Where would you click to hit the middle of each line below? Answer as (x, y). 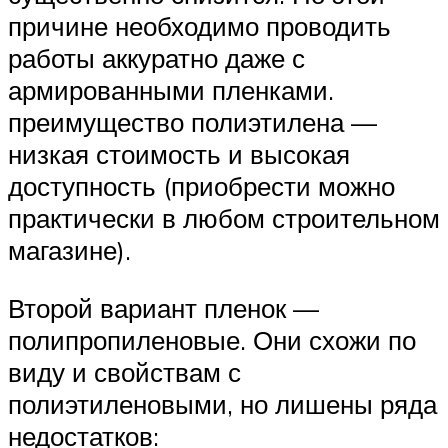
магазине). (69, 250)
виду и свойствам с (124, 372)
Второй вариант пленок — (163, 308)
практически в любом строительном (224, 218)
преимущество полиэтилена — (192, 122)
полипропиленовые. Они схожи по (212, 340)
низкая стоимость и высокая (179, 154)
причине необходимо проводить (199, 26)
